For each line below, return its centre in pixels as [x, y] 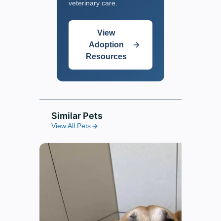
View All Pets [71, 126]
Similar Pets [77, 116]
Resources [106, 56]
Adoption [106, 44]
